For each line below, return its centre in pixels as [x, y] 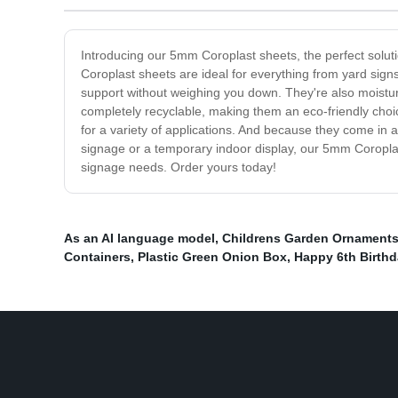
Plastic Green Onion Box [212, 257]
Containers [97, 257]
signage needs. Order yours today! [179, 167]
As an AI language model [139, 239]
